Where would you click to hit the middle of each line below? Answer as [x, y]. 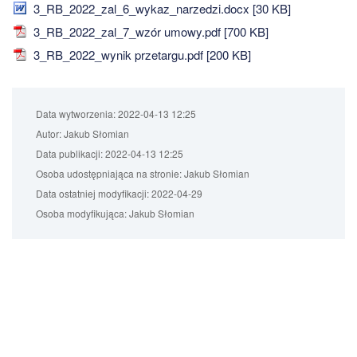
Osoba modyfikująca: [81, 213]
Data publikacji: [69, 153]
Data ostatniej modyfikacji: [92, 193]
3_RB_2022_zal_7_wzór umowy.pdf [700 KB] [149, 31]
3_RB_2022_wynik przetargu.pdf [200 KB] [141, 54]
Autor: [49, 133]
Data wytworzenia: [76, 113]
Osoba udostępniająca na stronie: [109, 173]
